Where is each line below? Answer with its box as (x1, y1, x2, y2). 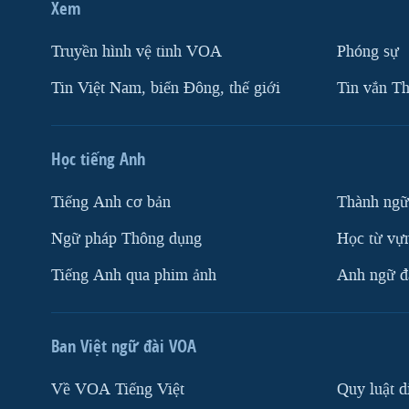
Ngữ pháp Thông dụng (51, 227, 202, 249)
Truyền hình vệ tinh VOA (51, 40, 222, 62)
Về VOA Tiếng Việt (51, 378, 184, 400)
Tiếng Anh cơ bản (51, 191, 171, 213)
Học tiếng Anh (51, 146, 145, 171)
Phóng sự (337, 40, 399, 62)
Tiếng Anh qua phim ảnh (51, 264, 216, 286)
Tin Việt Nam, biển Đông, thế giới (51, 77, 280, 99)
